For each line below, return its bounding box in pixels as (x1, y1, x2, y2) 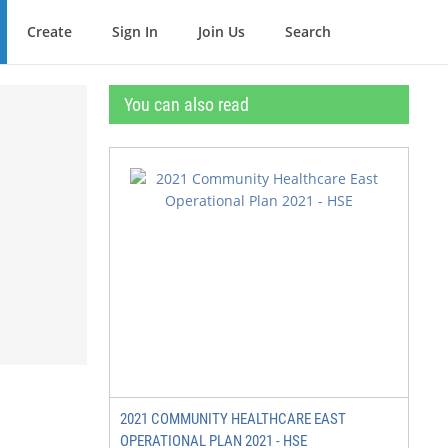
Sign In (112, 22, 158, 41)
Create (27, 22, 72, 41)
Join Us (198, 22, 245, 41)
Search (285, 22, 331, 41)
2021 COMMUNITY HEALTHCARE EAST (120, 410, 346, 428)
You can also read (124, 94, 249, 115)
